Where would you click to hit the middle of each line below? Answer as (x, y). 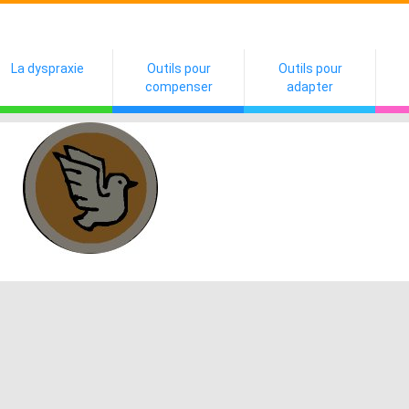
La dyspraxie (47, 68)
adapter (310, 87)
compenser (178, 87)
